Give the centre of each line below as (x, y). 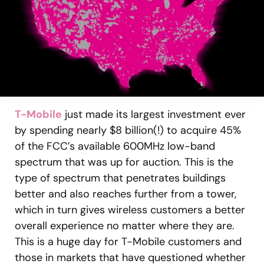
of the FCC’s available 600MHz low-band (115, 146)
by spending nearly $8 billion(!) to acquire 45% (128, 130)
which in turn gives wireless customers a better (130, 209)
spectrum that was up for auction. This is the (124, 162)
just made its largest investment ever (154, 114)
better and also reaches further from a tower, (126, 194)
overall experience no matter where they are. (125, 225)
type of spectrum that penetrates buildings (120, 178)
